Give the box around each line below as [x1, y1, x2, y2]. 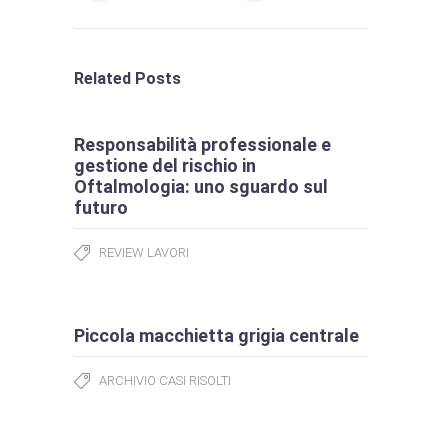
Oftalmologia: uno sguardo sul [74, 176, 328, 198]
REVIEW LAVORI [99, 245, 189, 261]
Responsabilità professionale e [74, 134, 331, 156]
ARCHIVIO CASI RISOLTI [99, 373, 231, 389]
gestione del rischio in [74, 155, 256, 177]
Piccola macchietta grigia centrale [74, 325, 359, 347]
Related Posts [74, 69, 181, 89]
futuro [74, 197, 128, 219]
